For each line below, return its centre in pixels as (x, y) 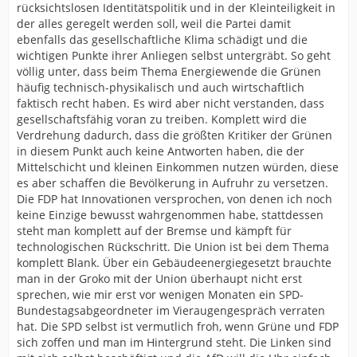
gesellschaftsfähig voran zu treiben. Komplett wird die (162, 119)
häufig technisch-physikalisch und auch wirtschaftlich (161, 87)
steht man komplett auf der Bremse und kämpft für (154, 231)
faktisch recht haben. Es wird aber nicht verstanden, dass (171, 103)
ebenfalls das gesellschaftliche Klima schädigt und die (162, 39)
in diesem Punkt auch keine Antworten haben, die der (161, 151)
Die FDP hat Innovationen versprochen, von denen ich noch (175, 199)
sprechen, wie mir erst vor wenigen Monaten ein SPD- (160, 294)
